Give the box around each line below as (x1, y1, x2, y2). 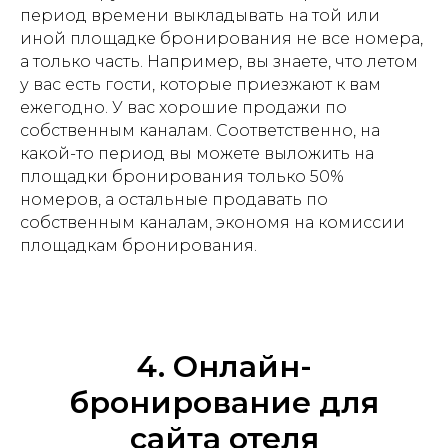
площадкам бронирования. (20, 236, 257, 256)
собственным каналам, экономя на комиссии (20, 213, 405, 233)
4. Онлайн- (136, 348, 312, 386)
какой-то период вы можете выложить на (20, 144, 374, 164)
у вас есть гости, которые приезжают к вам (20, 75, 381, 95)
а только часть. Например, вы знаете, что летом (20, 52, 418, 72)
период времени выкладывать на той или (20, 6, 380, 26)
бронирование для (69, 384, 379, 422)
